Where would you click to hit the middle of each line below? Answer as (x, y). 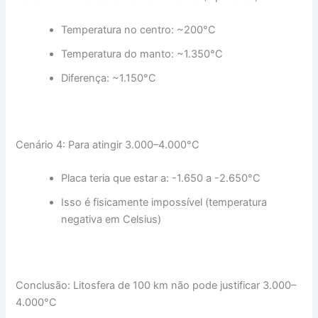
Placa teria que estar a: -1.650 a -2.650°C (161, 178)
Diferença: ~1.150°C (109, 78)
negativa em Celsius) (111, 219)
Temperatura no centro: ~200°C (139, 30)
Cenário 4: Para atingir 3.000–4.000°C (108, 144)
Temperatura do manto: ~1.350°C (142, 54)
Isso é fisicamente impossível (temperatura (164, 202)
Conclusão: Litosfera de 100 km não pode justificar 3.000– (156, 286)
